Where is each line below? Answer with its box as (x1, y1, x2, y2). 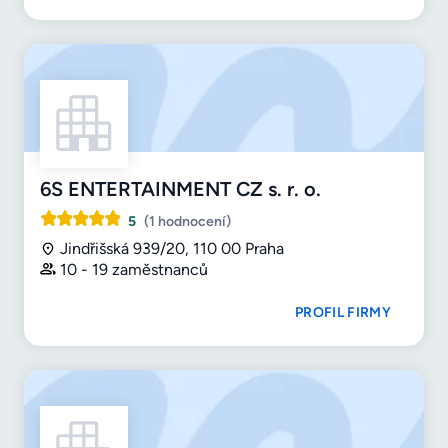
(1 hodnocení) (144, 213, 231, 231)
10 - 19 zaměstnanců (60, 260, 208, 280)
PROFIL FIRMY (295, 304, 391, 322)
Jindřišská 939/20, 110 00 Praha (60, 239, 284, 259)
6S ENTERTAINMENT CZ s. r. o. (40, 177, 321, 202)
